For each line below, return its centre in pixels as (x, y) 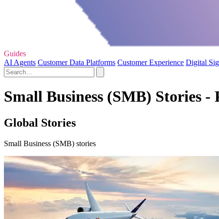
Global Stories (40, 122)
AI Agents (20, 63)
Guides (15, 54)
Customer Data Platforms (77, 63)
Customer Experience (151, 63)
